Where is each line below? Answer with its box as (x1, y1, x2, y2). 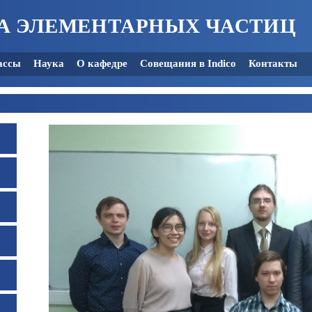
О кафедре (77, 58, 127, 69)
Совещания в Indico (140, 58, 236, 69)
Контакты (249, 58, 297, 69)
